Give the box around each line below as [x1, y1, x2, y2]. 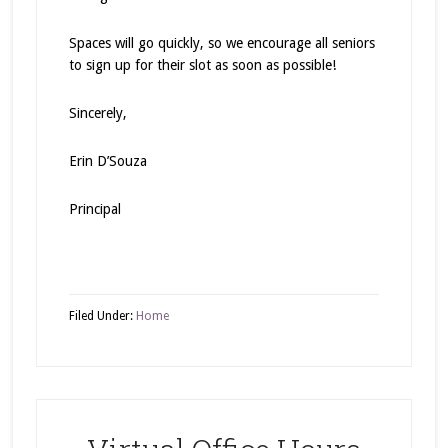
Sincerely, [68, 105, 127, 121]
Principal [68, 201, 121, 217]
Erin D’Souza [68, 153, 147, 169]
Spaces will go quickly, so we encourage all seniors [68, 35, 375, 51]
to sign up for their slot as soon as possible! [68, 57, 336, 73]
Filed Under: [68, 309, 136, 323]
